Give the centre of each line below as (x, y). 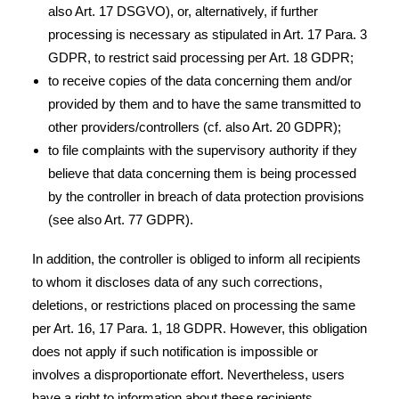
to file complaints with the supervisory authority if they (203, 150)
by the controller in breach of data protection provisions (206, 196)
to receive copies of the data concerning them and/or (200, 81)
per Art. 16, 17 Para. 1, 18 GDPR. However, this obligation (199, 328)
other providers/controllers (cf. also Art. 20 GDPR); (195, 127)
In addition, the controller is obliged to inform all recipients (196, 259)
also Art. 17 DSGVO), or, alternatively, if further (183, 11)
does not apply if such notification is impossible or (175, 351)
